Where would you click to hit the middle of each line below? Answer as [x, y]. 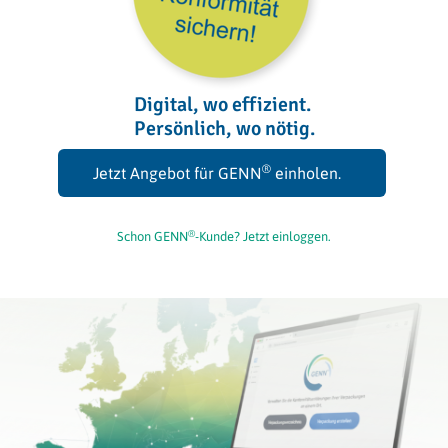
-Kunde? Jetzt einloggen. [263, 237]
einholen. [305, 173]
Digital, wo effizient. [224, 105]
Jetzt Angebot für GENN [177, 173]
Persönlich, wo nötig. [224, 129]
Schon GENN [152, 237]
